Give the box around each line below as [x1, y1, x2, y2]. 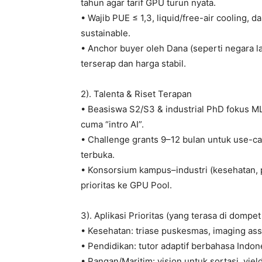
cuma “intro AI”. [81, 119, 144, 130]
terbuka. [81, 149, 115, 161]
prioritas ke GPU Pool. [81, 180, 172, 191]
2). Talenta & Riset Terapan [81, 88, 192, 100]
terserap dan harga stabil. [81, 58, 186, 70]
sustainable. [81, 27, 130, 39]
